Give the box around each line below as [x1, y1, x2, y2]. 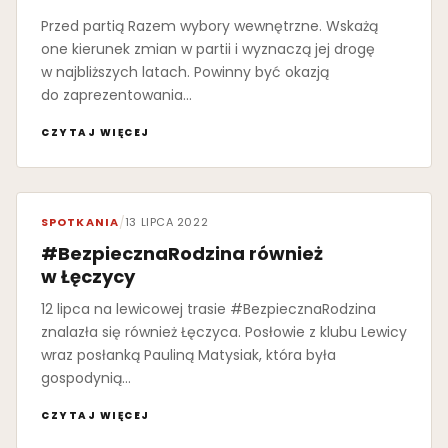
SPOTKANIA [41, 214, 119, 231]
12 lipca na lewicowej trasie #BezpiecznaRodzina [41, 299, 376, 320]
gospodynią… [41, 368, 131, 389]
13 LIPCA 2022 [124, 214, 209, 231]
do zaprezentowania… [41, 85, 192, 106]
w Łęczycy [41, 264, 135, 290]
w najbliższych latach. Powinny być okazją [41, 62, 329, 83]
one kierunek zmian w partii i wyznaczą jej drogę [41, 39, 375, 60]
